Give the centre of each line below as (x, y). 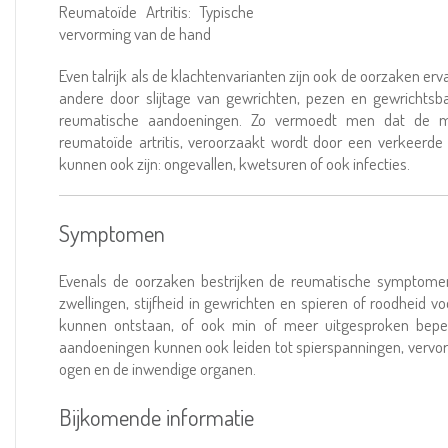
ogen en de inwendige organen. (158, 368)
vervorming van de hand (135, 33)
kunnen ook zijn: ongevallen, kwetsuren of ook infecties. (235, 163)
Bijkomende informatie (157, 416)
